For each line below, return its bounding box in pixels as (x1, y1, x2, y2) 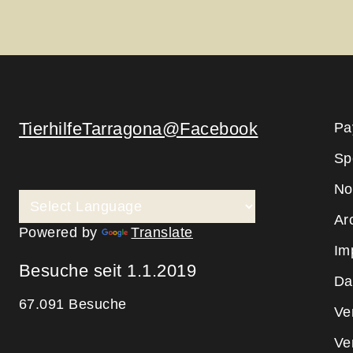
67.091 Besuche (18, 296, 127, 313)
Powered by (18, 224, 102, 240)
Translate (131, 224, 193, 240)
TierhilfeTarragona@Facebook (18, 118, 258, 139)
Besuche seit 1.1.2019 (18, 261, 197, 281)
